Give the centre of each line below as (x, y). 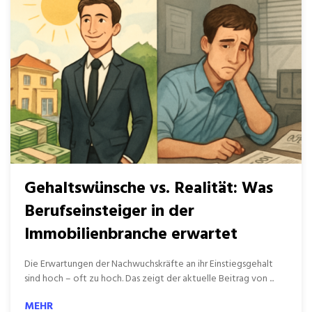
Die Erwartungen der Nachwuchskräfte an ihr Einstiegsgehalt (149, 264)
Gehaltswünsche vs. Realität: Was (149, 189)
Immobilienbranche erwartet (131, 235)
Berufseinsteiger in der (109, 212)
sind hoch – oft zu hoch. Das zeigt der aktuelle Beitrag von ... (149, 279)
